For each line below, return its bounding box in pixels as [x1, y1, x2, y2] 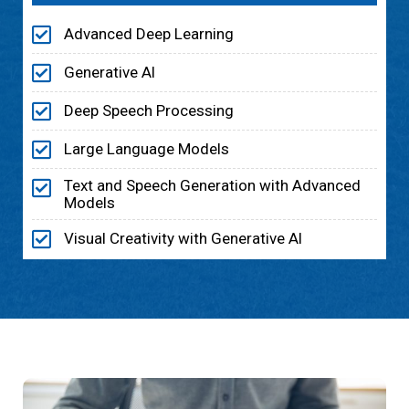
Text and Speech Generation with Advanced [64, 175, 361, 194]
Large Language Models [64, 140, 229, 159]
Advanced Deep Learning [64, 25, 234, 44]
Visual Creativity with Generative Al [64, 229, 302, 248]
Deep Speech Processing [64, 101, 234, 121]
